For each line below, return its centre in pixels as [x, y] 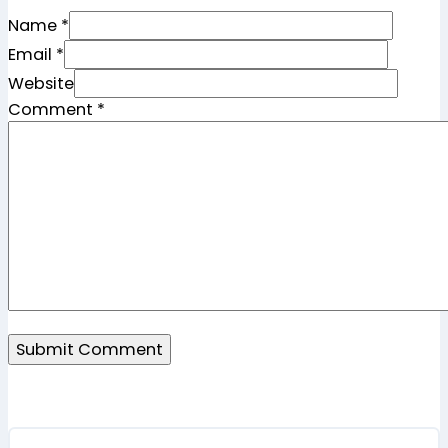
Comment [52, 110]
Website [41, 84]
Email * [36, 55]
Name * [38, 26]
